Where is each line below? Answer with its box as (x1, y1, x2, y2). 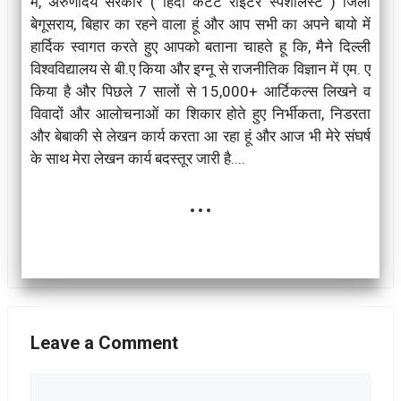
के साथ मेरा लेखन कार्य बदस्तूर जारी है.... (30, 149, 245, 167)
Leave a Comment (30, 331, 178, 354)
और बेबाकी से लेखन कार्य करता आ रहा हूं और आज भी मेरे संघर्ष (30, 126, 371, 145)
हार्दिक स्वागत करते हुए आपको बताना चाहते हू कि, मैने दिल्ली (30, 37, 371, 55)
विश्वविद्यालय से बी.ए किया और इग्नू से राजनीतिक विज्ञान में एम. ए (30, 59, 371, 78)
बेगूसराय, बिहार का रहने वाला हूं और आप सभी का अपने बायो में (30, 14, 371, 33)
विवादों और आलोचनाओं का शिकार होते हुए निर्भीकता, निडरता (30, 104, 371, 123)
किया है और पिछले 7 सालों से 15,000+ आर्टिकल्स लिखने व (30, 81, 371, 100)
